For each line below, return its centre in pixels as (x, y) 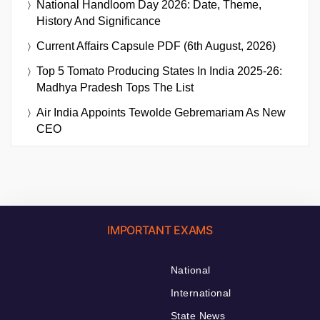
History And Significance (99, 21)
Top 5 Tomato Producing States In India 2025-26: (159, 71)
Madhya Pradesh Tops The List (115, 88)
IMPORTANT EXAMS (160, 230)
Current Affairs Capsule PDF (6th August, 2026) (156, 46)
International (201, 293)
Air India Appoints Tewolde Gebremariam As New (161, 113)
